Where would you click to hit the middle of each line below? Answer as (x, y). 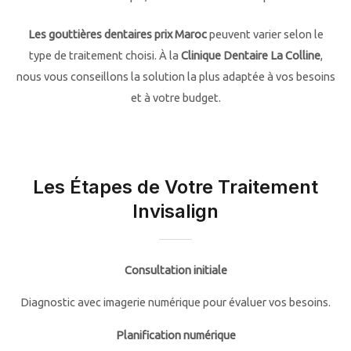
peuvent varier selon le (265, 34)
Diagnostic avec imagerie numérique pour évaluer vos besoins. (175, 302)
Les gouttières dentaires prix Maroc (117, 34)
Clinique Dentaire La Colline (250, 55)
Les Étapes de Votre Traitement (175, 186)
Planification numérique (175, 335)
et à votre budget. (175, 97)
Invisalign (175, 211)
